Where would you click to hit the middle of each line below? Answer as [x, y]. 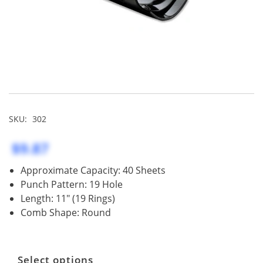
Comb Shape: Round [66, 212]
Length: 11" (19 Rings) [68, 198]
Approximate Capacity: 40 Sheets [93, 170]
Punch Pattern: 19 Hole [72, 184]
